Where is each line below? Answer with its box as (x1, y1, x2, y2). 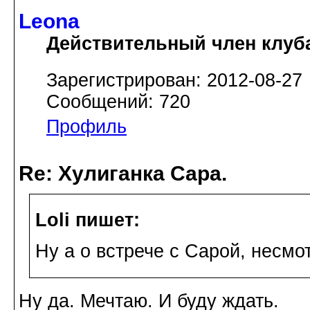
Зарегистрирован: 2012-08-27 (46, 69, 302, 91)
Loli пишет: (35, 210, 140, 231)
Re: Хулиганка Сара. (19, 161, 227, 185)
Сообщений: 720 (46, 91, 190, 112)
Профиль (46, 116, 127, 137)
